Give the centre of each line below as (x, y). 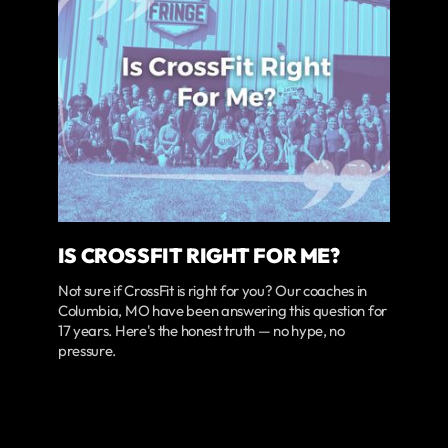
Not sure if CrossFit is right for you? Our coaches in (212, 290)
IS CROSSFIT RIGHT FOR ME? (198, 254)
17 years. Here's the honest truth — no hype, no (201, 330)
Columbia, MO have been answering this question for (222, 310)
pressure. (87, 350)
